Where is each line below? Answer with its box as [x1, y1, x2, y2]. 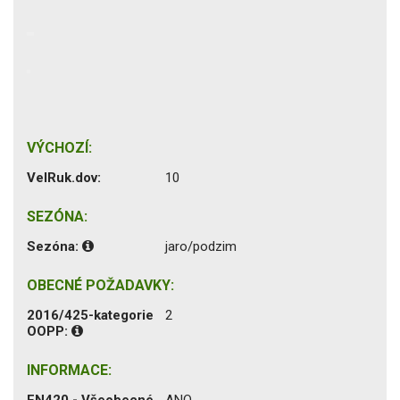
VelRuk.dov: [27, 169, 101, 186]
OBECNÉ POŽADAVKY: [27, 276, 174, 294]
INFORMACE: [27, 361, 112, 379]
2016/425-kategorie [27, 306, 154, 323]
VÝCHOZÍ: [27, 138, 92, 156]
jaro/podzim [165, 237, 237, 254]
